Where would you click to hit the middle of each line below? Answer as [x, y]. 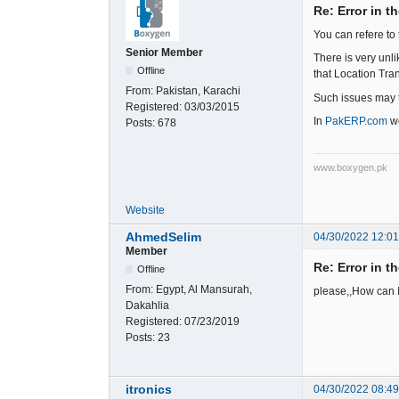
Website [145, 210]
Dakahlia [147, 305]
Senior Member [164, 52]
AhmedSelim [163, 236]
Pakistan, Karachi [198, 90]
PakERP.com [356, 121]
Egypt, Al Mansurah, [204, 289]
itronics [149, 390]
